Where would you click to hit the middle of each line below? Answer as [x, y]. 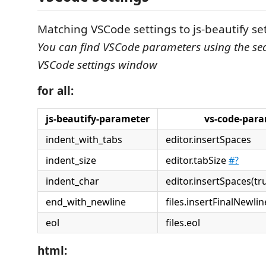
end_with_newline [86, 202]
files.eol [183, 223]
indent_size [71, 160]
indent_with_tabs [84, 140]
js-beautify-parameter [98, 119]
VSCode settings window [97, 65]
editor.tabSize [197, 160]
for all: [56, 91]
